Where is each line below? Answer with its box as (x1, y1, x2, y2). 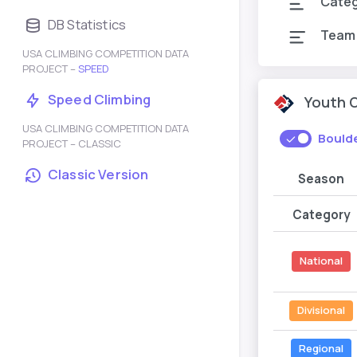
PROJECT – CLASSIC (22, 136, 121, 151)
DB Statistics (48, 15, 126, 33)
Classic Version (48, 165, 149, 183)
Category (292, 206, 351, 223)
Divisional (297, 303, 345, 318)
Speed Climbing (48, 90, 151, 108)
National (300, 253, 343, 269)
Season (298, 170, 344, 187)
